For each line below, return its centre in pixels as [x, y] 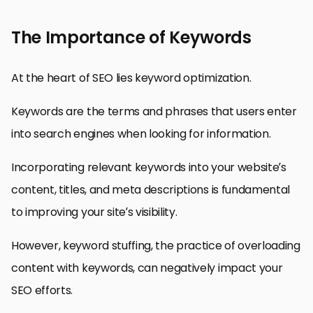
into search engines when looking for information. [141, 133]
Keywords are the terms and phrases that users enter [154, 111]
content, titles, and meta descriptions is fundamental [151, 189]
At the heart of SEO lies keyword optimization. [131, 78]
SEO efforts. [42, 290]
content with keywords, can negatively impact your [147, 268]
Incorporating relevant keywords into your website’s [149, 167]
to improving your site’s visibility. [94, 212]
